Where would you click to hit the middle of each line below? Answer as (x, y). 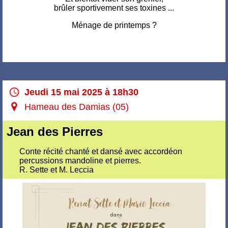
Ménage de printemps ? (114, 25)
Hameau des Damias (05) (77, 107)
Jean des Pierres (55, 132)
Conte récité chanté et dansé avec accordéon (101, 151)
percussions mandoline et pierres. (80, 161)
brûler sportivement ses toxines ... (114, 8)
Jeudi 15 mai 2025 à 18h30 (81, 92)
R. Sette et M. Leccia (56, 170)
